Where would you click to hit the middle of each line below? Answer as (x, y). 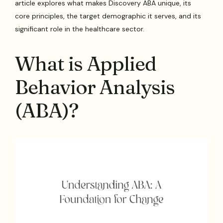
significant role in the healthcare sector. (80, 29)
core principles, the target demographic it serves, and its (108, 16)
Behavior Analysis (95, 87)
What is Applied (86, 63)
